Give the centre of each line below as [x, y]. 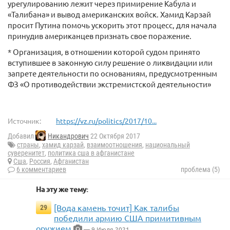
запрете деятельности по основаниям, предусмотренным [112, 73]
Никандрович [68, 136]
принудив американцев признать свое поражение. [100, 36]
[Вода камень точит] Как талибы [117, 208]
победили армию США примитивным [128, 218]
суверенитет [26, 153]
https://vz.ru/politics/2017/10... [106, 121]
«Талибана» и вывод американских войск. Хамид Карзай [109, 14]
